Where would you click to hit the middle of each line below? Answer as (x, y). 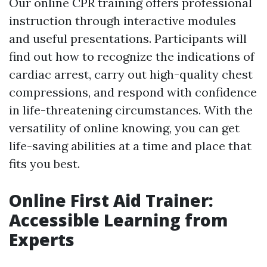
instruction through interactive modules (122, 21)
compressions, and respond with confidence (133, 92)
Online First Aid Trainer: (111, 201)
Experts (42, 240)
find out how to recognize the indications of (132, 57)
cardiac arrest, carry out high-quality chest (131, 74)
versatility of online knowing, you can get (124, 128)
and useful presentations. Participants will (128, 39)
